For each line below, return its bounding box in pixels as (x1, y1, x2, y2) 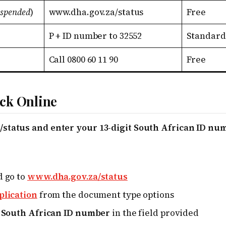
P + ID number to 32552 (48, 30, 142, 42)
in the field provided (110, 207, 199, 219)
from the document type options (37, 189, 174, 201)
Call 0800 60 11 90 (48, 53, 118, 66)
